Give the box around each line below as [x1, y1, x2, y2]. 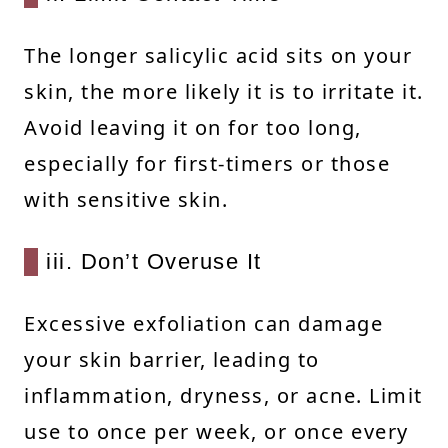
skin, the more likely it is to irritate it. [24, 77, 424, 105]
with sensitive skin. [24, 185, 228, 213]
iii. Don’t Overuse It [46, 248, 262, 274]
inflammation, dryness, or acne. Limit [24, 381, 423, 409]
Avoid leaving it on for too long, [24, 113, 362, 141]
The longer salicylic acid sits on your [24, 41, 412, 69]
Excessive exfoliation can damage [24, 309, 383, 337]
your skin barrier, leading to [24, 345, 320, 373]
